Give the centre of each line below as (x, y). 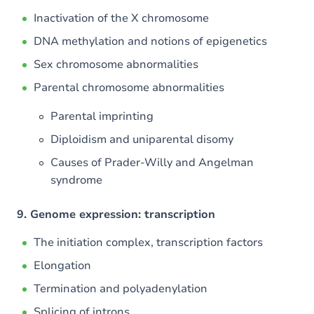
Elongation (62, 266)
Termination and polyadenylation (121, 289)
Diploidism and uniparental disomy (142, 139)
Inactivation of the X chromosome (121, 18)
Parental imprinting (102, 116)
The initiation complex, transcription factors (148, 243)
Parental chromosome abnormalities (129, 88)
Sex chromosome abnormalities (116, 64)
